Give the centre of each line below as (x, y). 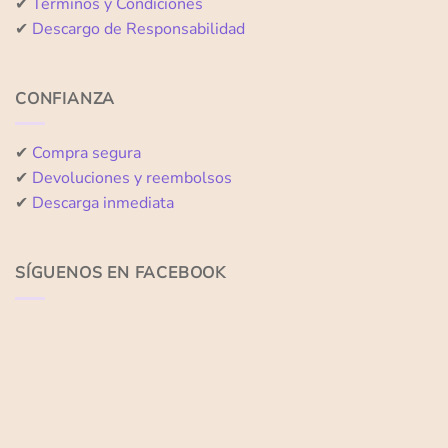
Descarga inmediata (103, 203)
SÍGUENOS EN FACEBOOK (120, 273)
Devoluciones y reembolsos (132, 178)
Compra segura (86, 153)
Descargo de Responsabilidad (138, 29)
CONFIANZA (65, 98)
